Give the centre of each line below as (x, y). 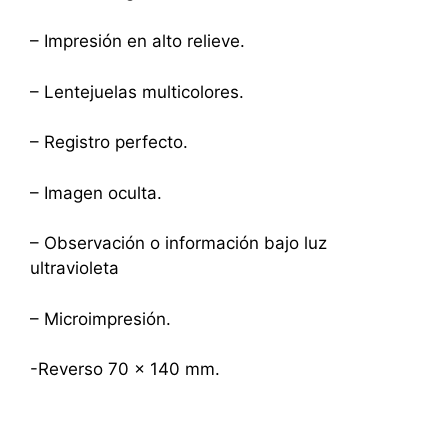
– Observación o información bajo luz (178, 243)
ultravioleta (74, 268)
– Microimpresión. (100, 318)
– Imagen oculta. (96, 192)
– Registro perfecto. (109, 142)
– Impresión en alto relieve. (137, 41)
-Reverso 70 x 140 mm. (125, 369)
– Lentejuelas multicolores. (137, 91)
